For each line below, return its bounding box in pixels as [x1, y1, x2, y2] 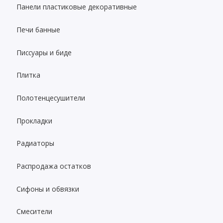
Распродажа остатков [16, 161, 92, 171]
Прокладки [16, 115, 53, 125]
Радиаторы [16, 138, 55, 148]
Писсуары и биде [16, 47, 72, 57]
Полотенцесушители [16, 93, 86, 103]
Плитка [16, 70, 41, 80]
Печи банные [16, 24, 61, 34]
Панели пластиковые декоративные [16, 2, 137, 12]
